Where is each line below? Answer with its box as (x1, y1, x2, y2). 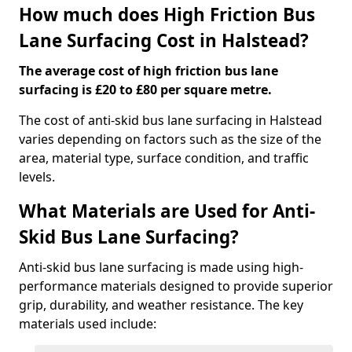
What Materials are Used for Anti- (19, 199, 315, 223)
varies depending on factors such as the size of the (19, 130, 321, 148)
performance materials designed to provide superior (19, 277, 333, 295)
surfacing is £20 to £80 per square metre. (19, 81, 272, 98)
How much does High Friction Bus (19, 2, 315, 27)
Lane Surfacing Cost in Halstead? (19, 28, 309, 53)
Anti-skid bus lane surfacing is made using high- (19, 258, 303, 276)
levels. (19, 168, 55, 185)
